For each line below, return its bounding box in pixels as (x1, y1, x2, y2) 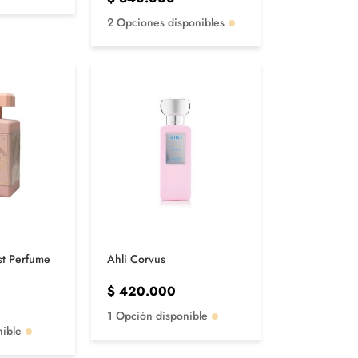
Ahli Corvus (106, 251, 165, 268)
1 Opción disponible (106, 308, 208, 324)
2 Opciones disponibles (106, 14, 225, 30)
